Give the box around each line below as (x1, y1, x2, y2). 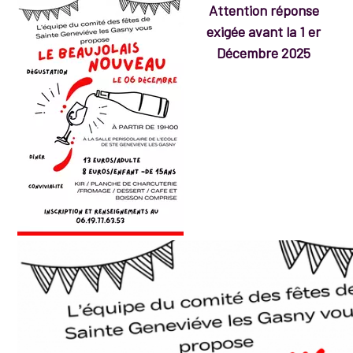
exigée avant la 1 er (206, 23, 321, 41)
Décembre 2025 (217, 44, 310, 62)
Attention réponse (208, 2, 319, 20)
